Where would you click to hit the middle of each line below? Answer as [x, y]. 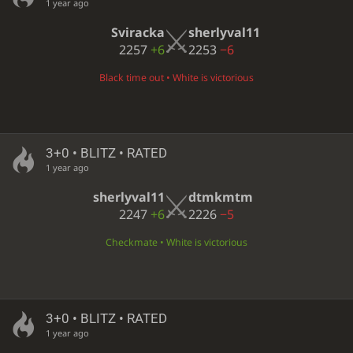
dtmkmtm [221, 197]
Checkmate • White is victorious [176, 243]
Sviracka [138, 32]
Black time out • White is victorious [176, 77]
